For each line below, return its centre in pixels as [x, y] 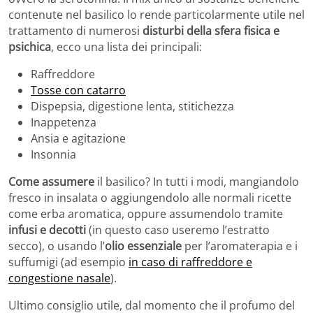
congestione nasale [59, 278]
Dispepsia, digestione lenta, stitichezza [132, 107]
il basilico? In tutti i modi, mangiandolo [197, 182]
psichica [30, 47]
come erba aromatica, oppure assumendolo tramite [146, 214]
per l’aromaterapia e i [240, 246]
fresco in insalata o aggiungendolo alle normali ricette [150, 198]
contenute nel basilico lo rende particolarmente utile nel [156, 15]
